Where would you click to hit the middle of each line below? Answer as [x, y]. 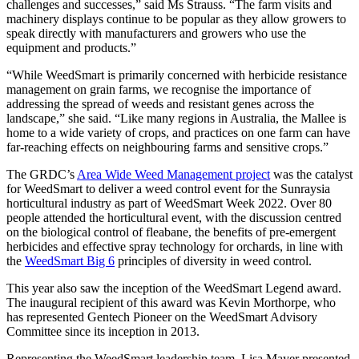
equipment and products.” [71, 47]
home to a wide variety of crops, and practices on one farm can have [178, 132]
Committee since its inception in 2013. [103, 331]
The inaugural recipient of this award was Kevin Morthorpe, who [171, 302]
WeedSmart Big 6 [70, 260]
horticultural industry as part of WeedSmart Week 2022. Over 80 [169, 203]
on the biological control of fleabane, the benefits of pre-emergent [171, 232]
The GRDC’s [42, 174]
